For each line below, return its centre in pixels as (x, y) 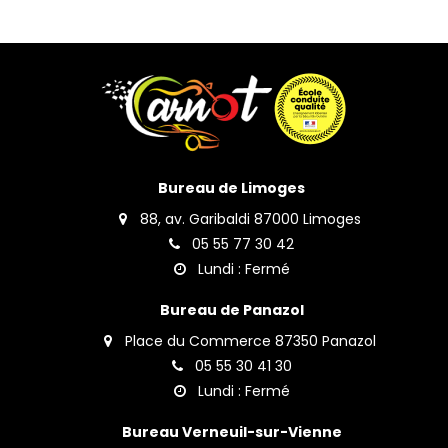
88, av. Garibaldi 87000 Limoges (248, 219)
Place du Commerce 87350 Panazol (248, 341)
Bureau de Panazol (231, 310)
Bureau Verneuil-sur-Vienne (231, 432)
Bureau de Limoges (231, 188)
